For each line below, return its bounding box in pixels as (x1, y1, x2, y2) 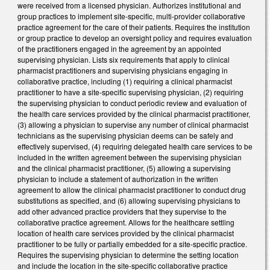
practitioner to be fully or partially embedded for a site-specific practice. (17, 238, 247, 249)
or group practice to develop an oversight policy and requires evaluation (17, 32, 252, 43)
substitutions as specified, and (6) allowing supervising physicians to (17, 195, 240, 206)
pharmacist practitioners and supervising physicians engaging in (17, 64, 228, 75)
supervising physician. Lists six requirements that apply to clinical (17, 54, 230, 64)
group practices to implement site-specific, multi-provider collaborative (17, 10, 245, 21)
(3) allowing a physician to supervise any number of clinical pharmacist (17, 119, 248, 130)
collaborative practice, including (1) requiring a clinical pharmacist (17, 75, 232, 86)
